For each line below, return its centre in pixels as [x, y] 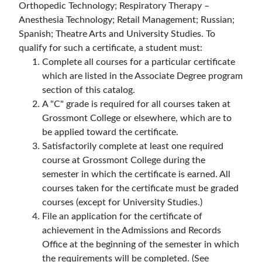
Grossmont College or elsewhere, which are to [137, 118]
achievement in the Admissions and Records [132, 230]
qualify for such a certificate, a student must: [111, 48]
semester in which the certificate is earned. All [136, 174]
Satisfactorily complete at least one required [133, 146]
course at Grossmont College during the [124, 160]
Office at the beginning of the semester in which [141, 244]
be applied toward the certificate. [110, 132]
